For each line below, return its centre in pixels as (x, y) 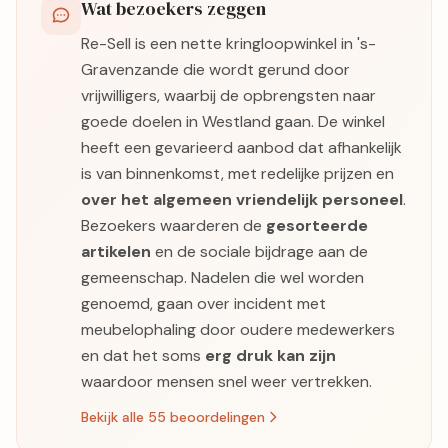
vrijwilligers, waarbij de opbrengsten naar (228, 96)
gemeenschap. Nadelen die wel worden (222, 278)
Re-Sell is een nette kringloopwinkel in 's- (228, 44)
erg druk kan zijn (270, 356)
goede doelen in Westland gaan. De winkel (233, 122)
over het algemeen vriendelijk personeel (242, 200)
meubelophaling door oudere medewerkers (238, 330)
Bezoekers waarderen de (173, 226)
